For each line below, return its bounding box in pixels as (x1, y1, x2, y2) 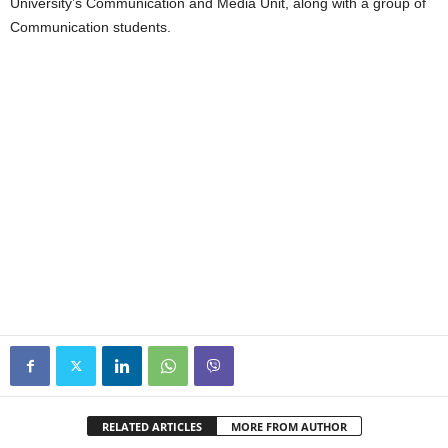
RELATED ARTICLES (101, 418, 202, 434)
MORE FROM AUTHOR (230, 418, 347, 434)
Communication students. (10, 18, 171, 35)
